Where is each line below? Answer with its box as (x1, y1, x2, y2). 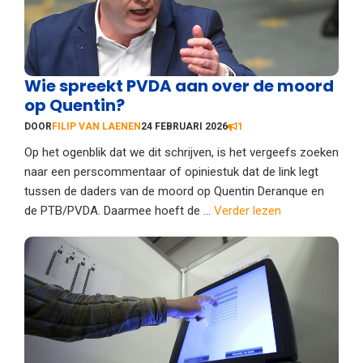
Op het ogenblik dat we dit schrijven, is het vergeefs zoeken (24, 144, 339, 160)
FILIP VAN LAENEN (52, 120, 141, 132)
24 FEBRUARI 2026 (141, 120, 228, 132)
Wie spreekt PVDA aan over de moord (24, 74, 334, 97)
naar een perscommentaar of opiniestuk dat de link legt (24, 164, 318, 179)
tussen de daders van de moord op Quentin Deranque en (24, 183, 324, 199)
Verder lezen (214, 203, 281, 218)
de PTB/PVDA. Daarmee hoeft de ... (24, 203, 214, 218)
